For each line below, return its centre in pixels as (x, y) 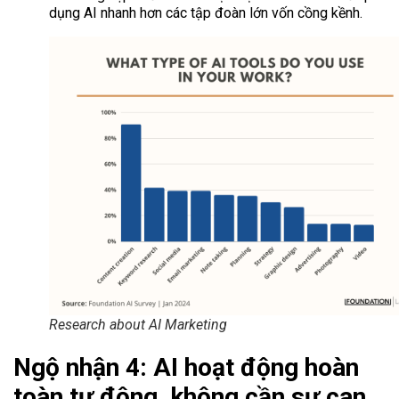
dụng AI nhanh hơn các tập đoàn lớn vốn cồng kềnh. (206, 12)
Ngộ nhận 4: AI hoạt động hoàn (186, 368)
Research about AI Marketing (138, 325)
